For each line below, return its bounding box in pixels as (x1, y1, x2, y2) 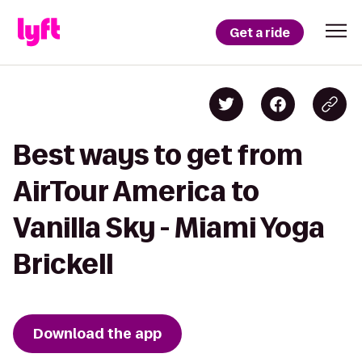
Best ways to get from (13, 140, 303, 170)
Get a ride (229, 23, 290, 41)
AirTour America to (13, 176, 259, 206)
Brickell (13, 249, 113, 279)
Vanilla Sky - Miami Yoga (13, 213, 325, 242)
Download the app (33, 324, 162, 343)
